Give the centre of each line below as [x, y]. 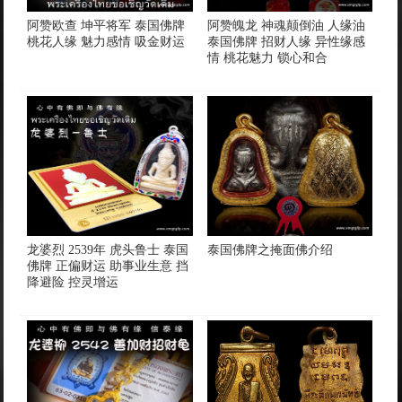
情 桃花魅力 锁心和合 [267, 57]
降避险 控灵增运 [73, 282]
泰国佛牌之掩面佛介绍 [270, 249]
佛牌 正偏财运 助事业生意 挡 [108, 266]
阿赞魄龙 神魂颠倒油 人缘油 [286, 25]
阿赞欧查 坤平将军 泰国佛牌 [106, 25]
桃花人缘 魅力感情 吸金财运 [106, 41]
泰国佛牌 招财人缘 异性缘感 [286, 41]
